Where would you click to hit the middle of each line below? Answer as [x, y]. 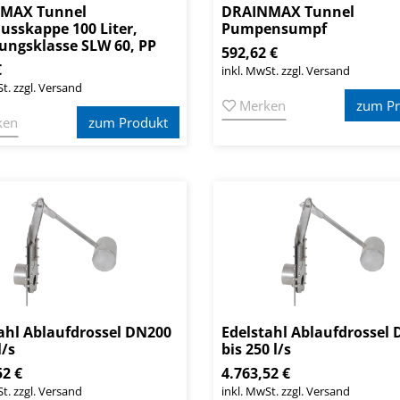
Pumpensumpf [274, 29]
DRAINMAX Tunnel [288, 12]
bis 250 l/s [256, 350]
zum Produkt [128, 123]
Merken [261, 106]
